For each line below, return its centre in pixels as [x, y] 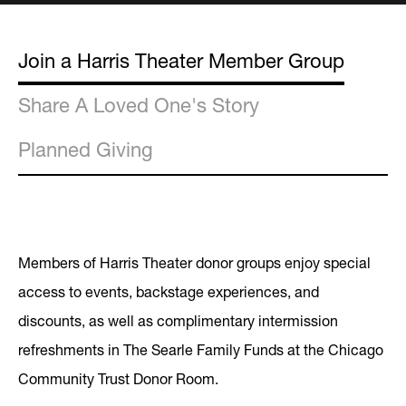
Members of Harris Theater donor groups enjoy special [194, 262]
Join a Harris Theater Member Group [181, 60]
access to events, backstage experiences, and [169, 291]
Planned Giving [86, 149]
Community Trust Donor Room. [118, 378]
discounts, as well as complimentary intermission [178, 320]
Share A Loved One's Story [139, 105]
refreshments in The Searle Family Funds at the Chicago [201, 349]
